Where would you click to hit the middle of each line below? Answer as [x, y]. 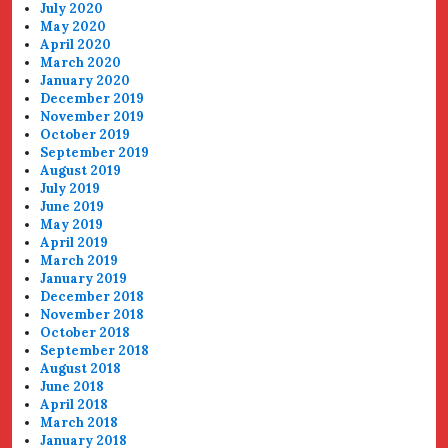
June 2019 [72, 206]
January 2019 [84, 278]
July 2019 [70, 188]
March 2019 [79, 260]
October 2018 [85, 332]
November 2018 [92, 314]
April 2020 [76, 44]
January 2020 [85, 80]
